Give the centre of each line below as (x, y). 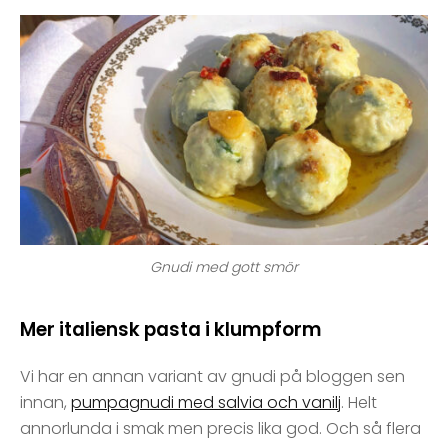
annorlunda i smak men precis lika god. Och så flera (220, 429)
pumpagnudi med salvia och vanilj (206, 403)
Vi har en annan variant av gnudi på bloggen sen (212, 377)
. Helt (359, 403)
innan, (45, 403)
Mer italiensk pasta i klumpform (171, 330)
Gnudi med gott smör (224, 267)
